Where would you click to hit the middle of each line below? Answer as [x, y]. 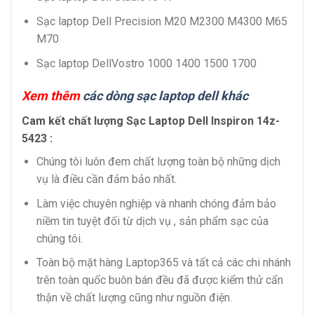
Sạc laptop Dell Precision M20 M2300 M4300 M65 [162, 21]
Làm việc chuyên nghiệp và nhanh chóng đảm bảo [156, 203]
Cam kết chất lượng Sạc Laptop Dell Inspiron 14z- [151, 121]
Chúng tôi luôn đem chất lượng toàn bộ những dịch [158, 162]
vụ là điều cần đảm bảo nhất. [106, 179]
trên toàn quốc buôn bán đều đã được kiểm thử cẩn [159, 280]
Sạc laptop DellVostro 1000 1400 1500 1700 [146, 63]
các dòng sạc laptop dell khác [165, 96]
